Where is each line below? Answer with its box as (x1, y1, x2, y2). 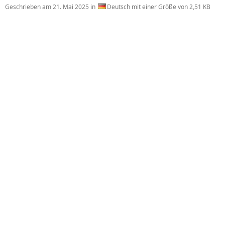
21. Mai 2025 (53, 3, 89, 11)
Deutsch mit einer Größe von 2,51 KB (107, 3, 210, 11)
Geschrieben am (5, 3, 53, 11)
